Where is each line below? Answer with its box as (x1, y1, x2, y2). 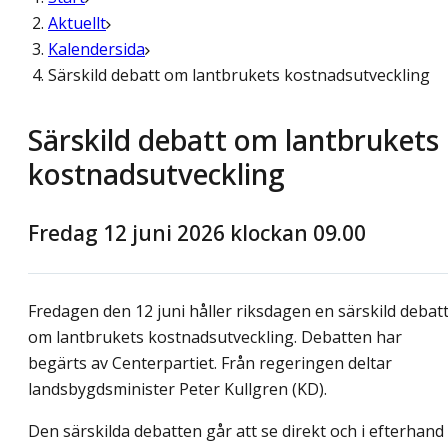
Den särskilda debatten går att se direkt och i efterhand (28, 420, 444, 443)
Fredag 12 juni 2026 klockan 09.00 (28, 219, 366, 248)
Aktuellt (48, 12, 106, 34)
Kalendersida (48, 38, 145, 60)
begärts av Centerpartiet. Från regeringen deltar (28, 352, 392, 375)
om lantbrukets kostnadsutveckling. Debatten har (28, 326, 402, 349)
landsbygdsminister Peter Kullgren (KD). (28, 378, 327, 401)
